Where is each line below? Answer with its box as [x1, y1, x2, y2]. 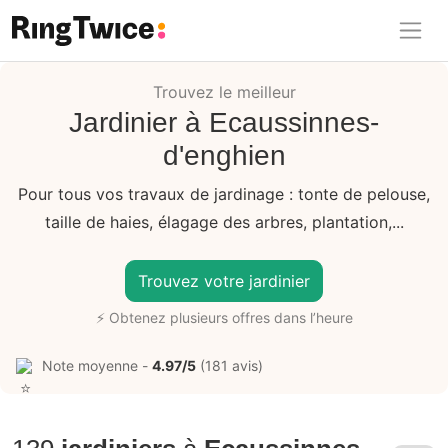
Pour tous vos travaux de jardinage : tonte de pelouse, [18, 183, 430, 204]
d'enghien [162, 139, 286, 171]
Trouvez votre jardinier [138, 270, 310, 291]
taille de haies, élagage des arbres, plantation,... [44, 211, 404, 232]
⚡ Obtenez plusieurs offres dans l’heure [95, 308, 353, 326]
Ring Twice [11, 50, 104, 72]
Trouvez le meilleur [152, 81, 296, 102]
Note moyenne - [42, 356, 152, 374]
